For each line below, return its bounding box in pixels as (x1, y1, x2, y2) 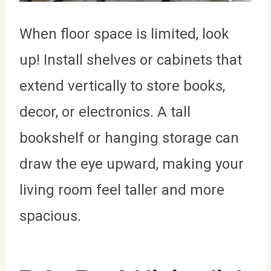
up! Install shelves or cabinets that (19, 51, 242, 68)
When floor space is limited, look (19, 25, 229, 42)
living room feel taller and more (19, 181, 224, 198)
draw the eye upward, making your (19, 155, 244, 172)
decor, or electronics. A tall (19, 103, 191, 120)
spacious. (19, 207, 81, 224)
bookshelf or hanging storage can (19, 129, 239, 146)
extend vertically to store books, (19, 77, 225, 94)
